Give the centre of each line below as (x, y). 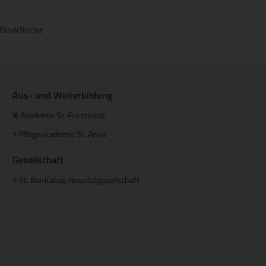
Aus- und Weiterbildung (62, 95)
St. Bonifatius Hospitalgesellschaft (78, 179)
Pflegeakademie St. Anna (63, 134)
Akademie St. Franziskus (62, 115)
